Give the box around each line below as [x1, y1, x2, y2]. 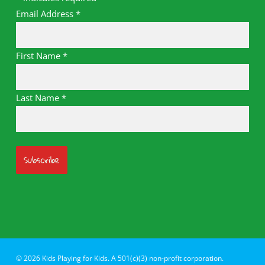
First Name [15, 50, 63, 62]
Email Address [15, 8, 76, 20]
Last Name [15, 92, 62, 104]
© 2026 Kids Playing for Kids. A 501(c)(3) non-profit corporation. [15, 253, 224, 263]
